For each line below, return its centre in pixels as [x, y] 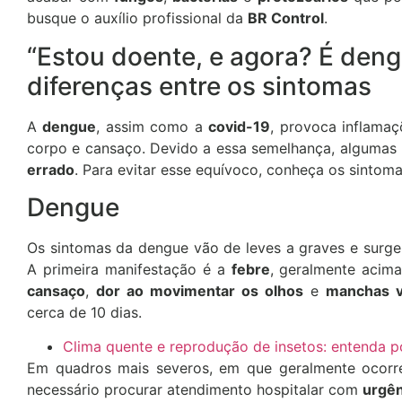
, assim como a [153, 126]
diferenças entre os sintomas [199, 86]
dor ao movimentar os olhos [199, 290]
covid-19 [240, 126]
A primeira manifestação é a [129, 269]
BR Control [286, 18]
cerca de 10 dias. [84, 312]
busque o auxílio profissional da [137, 18]
